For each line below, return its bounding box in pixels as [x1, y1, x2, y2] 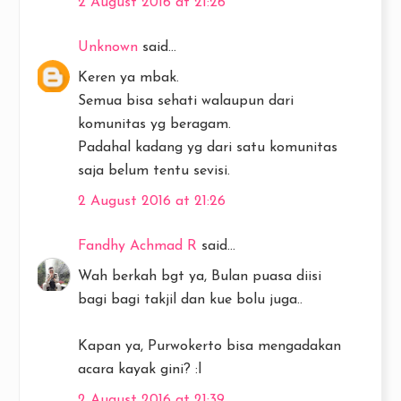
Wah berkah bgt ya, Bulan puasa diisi [78, 269, 321, 284]
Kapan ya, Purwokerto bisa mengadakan [78, 338, 341, 354]
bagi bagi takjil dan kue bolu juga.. [78, 292, 303, 307]
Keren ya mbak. [78, 70, 179, 85]
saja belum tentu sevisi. [78, 163, 230, 178]
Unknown [78, 39, 138, 55]
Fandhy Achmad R [78, 238, 197, 253]
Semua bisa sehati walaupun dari [78, 93, 294, 108]
